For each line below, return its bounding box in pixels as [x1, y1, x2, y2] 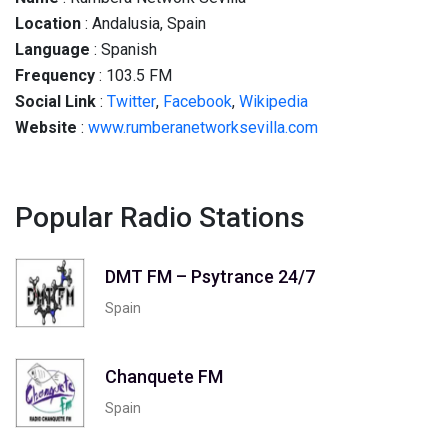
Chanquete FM [105, 365, 223, 387]
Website [15, 118, 77, 137]
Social [15, 92, 61, 111]
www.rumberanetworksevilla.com [88, 118, 318, 137]
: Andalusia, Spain [81, 14, 206, 33]
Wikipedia [239, 92, 308, 111]
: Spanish [90, 40, 157, 59]
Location [15, 14, 81, 33]
